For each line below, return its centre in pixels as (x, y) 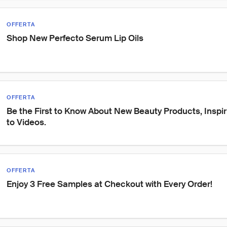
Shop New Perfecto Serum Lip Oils (75, 38)
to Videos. (26, 122)
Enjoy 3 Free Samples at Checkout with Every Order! (109, 184)
